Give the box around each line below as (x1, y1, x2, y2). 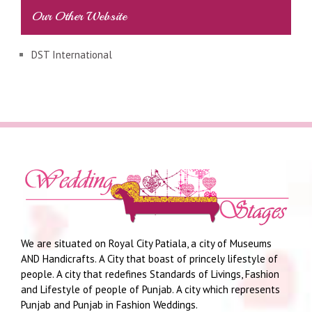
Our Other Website (31, 8, 127, 24)
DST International (31, 47, 112, 61)
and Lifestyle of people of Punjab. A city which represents (21, 282, 280, 296)
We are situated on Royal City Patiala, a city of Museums (21, 236, 272, 250)
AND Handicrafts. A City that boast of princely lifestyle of (21, 251, 278, 265)
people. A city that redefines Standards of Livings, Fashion (21, 267, 279, 281)
